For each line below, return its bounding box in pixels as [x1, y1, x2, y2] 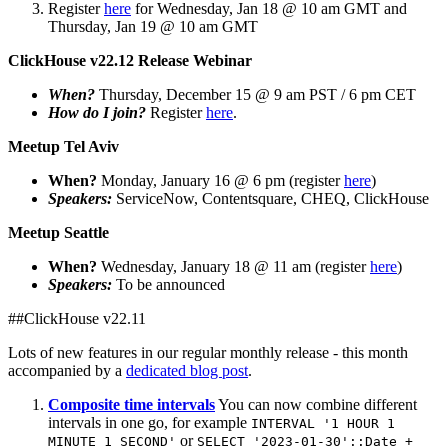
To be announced [112, 275, 225, 293]
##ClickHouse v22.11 [8, 309, 146, 327]
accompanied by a [8, 361, 126, 379]
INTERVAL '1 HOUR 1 [251, 415, 395, 431]
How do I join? [48, 103, 146, 121]
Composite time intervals [48, 395, 215, 413]
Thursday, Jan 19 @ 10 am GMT [48, 17, 258, 35]
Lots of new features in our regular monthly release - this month [8, 343, 408, 361]
